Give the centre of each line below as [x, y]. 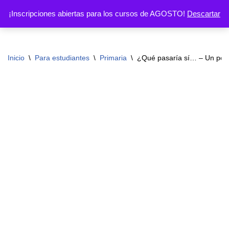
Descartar [204, 14]
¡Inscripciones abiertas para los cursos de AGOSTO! [98, 14]
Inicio [16, 58]
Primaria [113, 58]
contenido [24, 52]
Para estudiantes [62, 58]
